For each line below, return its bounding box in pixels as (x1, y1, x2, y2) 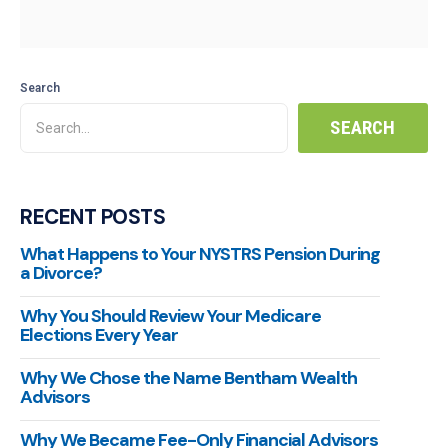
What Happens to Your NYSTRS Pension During (20, 242, 380, 267)
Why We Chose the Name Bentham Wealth (20, 366, 357, 391)
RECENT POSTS (20, 203, 165, 231)
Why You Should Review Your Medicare (20, 304, 321, 329)
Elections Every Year (20, 323, 178, 348)
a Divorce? (20, 261, 102, 286)
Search (20, 81, 60, 96)
